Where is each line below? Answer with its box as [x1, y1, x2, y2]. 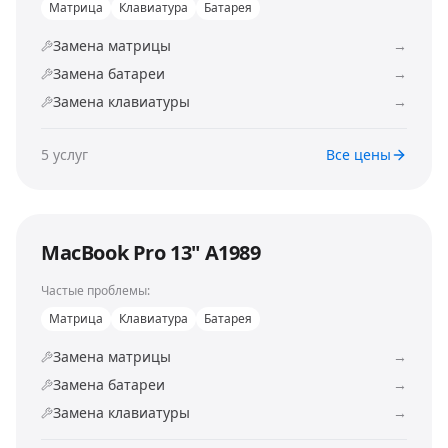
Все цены [326, 145, 391, 164]
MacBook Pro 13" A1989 [41, 239, 261, 266]
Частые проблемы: [41, 282, 150, 299]
